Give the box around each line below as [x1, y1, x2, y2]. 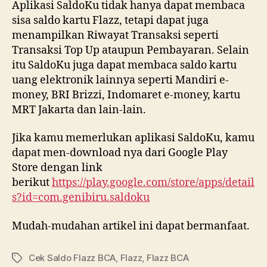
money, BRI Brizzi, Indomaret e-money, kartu [12, 88, 240, 102]
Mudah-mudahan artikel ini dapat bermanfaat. [12, 219, 250, 233]
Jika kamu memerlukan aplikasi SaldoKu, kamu [12, 131, 254, 145]
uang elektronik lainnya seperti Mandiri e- [12, 73, 229, 87]
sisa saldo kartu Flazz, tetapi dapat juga [12, 13, 209, 27]
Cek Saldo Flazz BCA [29, 252, 116, 263]
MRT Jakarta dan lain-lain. [12, 103, 146, 117]
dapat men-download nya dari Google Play [12, 146, 228, 160]
